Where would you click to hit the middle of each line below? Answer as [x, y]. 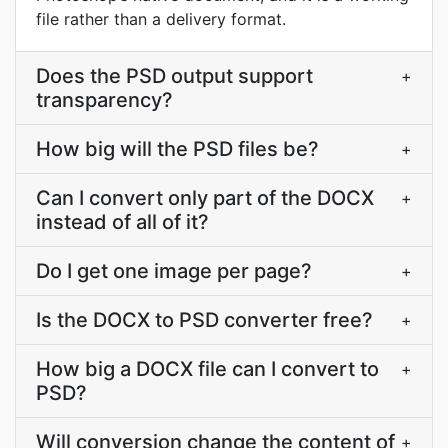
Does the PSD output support [174, 76]
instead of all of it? [122, 222]
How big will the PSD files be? [177, 149]
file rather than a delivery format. [161, 19]
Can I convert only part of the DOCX [205, 198]
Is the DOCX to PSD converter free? [204, 320]
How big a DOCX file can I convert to [207, 369]
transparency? [104, 100]
